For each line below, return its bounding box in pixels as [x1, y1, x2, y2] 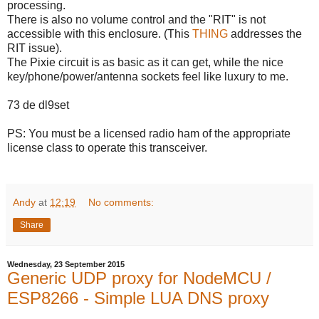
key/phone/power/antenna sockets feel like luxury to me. [7, 70, 288, 83]
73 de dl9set [7, 99, 69, 112]
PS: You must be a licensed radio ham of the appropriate [7, 127, 291, 140]
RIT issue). [7, 42, 62, 55]
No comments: [88, 197, 155, 209]
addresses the [228, 28, 302, 41]
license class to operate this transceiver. [7, 142, 207, 155]
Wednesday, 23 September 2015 [7, 260, 125, 269]
